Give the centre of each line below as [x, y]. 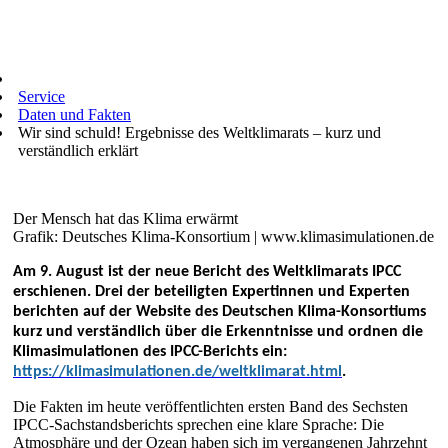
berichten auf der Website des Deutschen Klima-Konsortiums [219, 312]
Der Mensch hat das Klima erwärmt [125, 218]
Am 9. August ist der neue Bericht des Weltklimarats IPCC [207, 272]
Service [41, 96]
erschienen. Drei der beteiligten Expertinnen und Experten [211, 292]
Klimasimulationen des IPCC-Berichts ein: [150, 352]
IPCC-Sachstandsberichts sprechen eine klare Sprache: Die [198, 424]
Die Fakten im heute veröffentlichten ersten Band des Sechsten [210, 406]
